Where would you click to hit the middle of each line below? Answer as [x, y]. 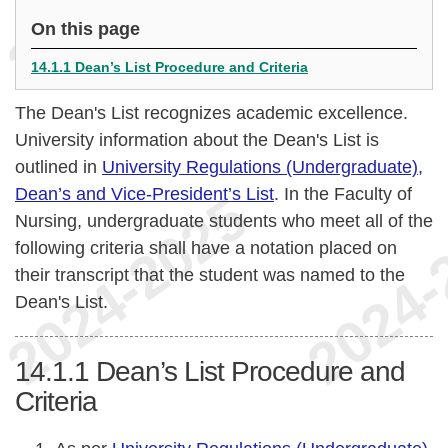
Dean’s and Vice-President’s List [144, 194]
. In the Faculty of [343, 194]
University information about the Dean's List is [197, 140]
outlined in [58, 167]
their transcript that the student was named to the [210, 275]
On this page [85, 29]
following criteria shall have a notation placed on [206, 248]
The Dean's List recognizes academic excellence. [211, 113]
